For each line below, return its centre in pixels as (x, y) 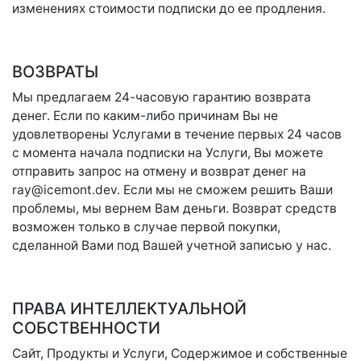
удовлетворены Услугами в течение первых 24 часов (177, 134)
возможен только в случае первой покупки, (146, 227)
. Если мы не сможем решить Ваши (225, 190)
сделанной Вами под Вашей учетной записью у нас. (172, 245)
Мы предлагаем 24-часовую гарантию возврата (162, 97)
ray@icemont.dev (64, 190)
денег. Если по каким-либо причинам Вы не (145, 116)
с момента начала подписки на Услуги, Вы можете (168, 153)
